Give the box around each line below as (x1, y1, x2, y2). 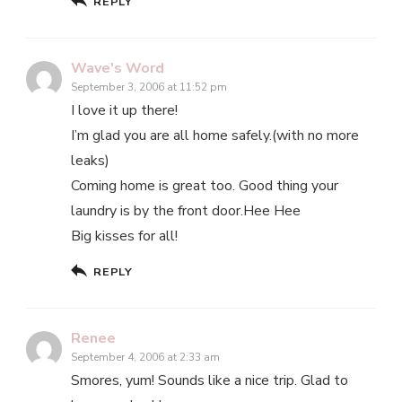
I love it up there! (71, 100, 178, 121)
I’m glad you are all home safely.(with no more (71, 126, 359, 146)
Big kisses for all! (71, 226, 178, 247)
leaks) (71, 151, 109, 171)
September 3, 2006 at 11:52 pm (71, 80, 227, 95)
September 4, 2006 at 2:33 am (71, 350, 220, 365)
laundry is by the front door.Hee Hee (71, 201, 301, 222)
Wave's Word (71, 58, 164, 79)
